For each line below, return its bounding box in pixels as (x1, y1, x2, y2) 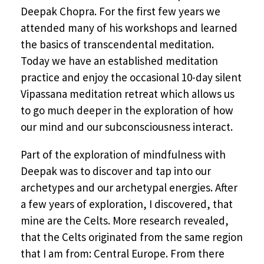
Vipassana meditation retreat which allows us (21, 86, 235, 101)
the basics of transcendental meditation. (21, 37, 214, 51)
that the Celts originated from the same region (21, 229, 243, 244)
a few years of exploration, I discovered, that (21, 196, 233, 211)
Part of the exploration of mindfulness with (21, 147, 226, 161)
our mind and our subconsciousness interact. (21, 119, 233, 134)
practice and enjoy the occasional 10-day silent (21, 70, 242, 84)
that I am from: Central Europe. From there (21, 246, 225, 260)
